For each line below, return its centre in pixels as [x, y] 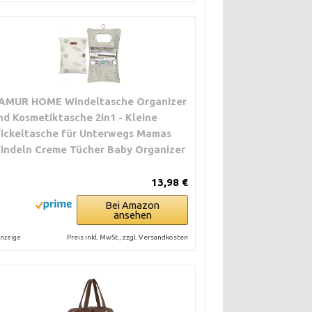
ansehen [132, 215]
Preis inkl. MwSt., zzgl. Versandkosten [128, 237]
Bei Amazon [133, 205]
